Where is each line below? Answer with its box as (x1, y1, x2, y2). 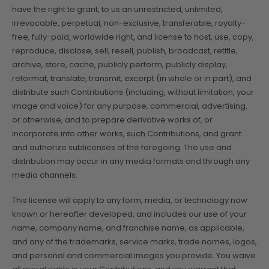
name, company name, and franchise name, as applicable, (12, 222, 244, 234)
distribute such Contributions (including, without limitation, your (12, 86, 254, 98)
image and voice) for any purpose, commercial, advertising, (12, 100, 247, 112)
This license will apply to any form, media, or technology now (12, 194, 247, 206)
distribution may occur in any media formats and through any (12, 156, 250, 168)
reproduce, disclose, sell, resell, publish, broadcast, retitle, (12, 45, 238, 57)
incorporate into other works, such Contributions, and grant (12, 128, 241, 140)
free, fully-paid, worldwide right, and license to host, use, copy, (12, 31, 254, 43)
